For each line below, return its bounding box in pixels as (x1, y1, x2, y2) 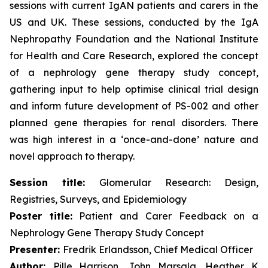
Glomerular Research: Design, (85, 176, 258, 188)
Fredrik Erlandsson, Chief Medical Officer (63, 243, 253, 255)
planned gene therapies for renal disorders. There (10, 117, 258, 129)
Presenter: (10, 243, 63, 255)
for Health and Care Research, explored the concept (10, 50, 258, 62)
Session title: (10, 176, 86, 188)
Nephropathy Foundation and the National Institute (10, 33, 258, 45)
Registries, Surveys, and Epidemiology (10, 193, 187, 205)
